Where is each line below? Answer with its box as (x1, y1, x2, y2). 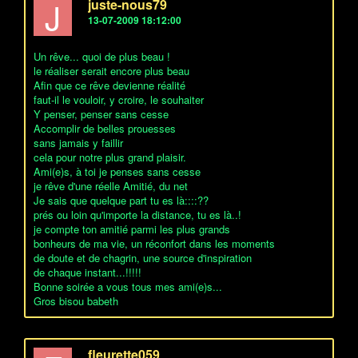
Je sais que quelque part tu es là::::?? (34, 193, 209, 208)
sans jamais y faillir (34, 135, 123, 150)
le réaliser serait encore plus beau (34, 63, 189, 78)
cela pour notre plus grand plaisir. (34, 149, 186, 165)
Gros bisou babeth (34, 293, 118, 308)
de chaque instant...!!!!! (34, 265, 141, 280)
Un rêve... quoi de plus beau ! (34, 49, 170, 64)
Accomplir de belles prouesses (34, 121, 176, 136)
